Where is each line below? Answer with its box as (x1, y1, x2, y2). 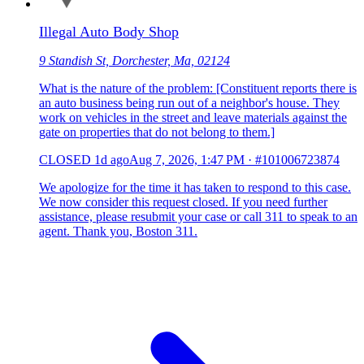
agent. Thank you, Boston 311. (39, 223, 197, 238)
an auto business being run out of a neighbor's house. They (39, 95, 340, 110)
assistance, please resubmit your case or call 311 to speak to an (39, 209, 357, 223)
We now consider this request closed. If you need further (39, 194, 327, 209)
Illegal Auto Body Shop (39, 23, 179, 40)
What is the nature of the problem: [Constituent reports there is (39, 80, 357, 95)
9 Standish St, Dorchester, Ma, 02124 (39, 53, 230, 67)
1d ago (94, 152, 129, 167)
